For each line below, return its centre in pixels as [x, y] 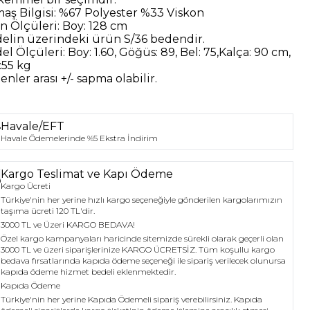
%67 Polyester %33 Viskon [130, 13]
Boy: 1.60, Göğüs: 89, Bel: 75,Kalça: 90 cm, [178, 52]
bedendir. [176, 39]
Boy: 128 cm [94, 26]
